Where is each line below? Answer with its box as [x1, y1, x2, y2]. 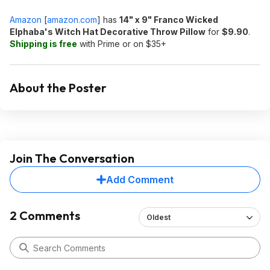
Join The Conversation [10, 151, 134, 166]
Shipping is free [10, 39, 77, 49]
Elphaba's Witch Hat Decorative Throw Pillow [10, 27, 206, 37]
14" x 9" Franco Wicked [119, 14, 218, 25]
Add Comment [106, 174, 174, 186]
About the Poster [10, 80, 107, 95]
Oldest [146, 213, 171, 222]
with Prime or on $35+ [77, 39, 166, 49]
